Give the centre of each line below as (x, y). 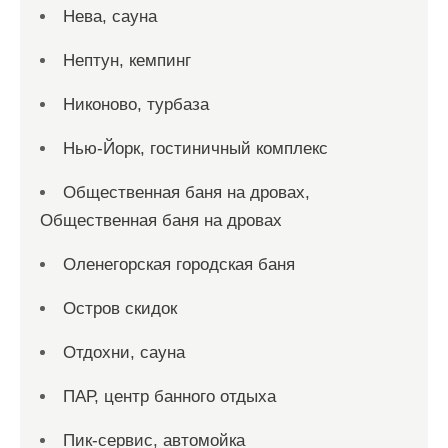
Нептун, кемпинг (127, 60)
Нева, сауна (110, 16)
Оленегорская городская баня (179, 264)
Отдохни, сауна (124, 352)
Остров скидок (120, 308)
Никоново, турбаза (136, 104)
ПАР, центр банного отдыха (169, 396)
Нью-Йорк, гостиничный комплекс (195, 148)
